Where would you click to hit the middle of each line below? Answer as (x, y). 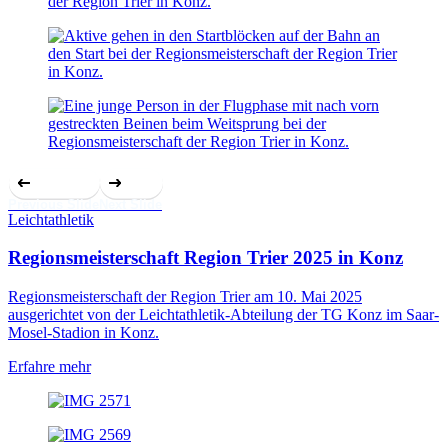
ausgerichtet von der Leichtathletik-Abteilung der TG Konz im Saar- (223, 314)
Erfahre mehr (49, 366)
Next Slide (130, 204)
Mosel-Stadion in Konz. (83, 332)
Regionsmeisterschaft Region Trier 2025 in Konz (205, 258)
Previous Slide (53, 204)
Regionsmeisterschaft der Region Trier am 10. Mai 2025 (185, 296)
